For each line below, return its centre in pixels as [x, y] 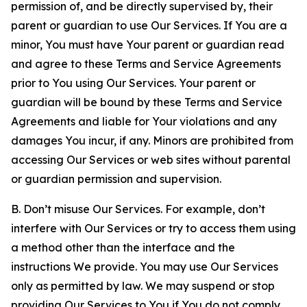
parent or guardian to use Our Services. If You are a [149, 25]
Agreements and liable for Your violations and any [144, 121]
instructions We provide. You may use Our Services [145, 267]
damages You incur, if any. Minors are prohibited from [152, 140]
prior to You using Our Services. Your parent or [133, 83]
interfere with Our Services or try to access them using [153, 228]
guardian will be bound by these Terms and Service [147, 102]
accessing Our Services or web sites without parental [151, 160]
